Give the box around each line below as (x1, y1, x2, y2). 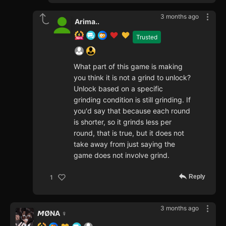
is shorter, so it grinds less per (74, 118, 172, 127)
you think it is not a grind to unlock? (74, 73, 191, 82)
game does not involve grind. (74, 151, 169, 160)
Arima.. (75, 17, 99, 26)
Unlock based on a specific (74, 84, 163, 93)
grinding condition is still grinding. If (74, 95, 191, 104)
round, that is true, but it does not (74, 129, 184, 138)
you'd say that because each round (74, 106, 190, 116)
